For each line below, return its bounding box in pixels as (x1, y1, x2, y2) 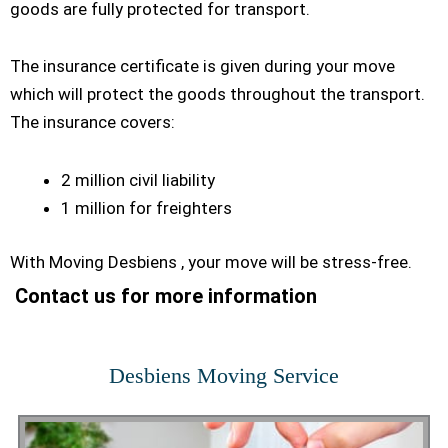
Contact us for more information (10, 283, 317, 308)
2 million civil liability (61, 170, 215, 191)
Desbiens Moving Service (109, 362, 339, 388)
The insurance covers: (10, 112, 175, 133)
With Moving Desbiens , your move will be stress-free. (10, 251, 412, 272)
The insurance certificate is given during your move (10, 56, 395, 77)
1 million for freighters (61, 198, 232, 219)
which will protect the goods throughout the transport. (10, 84, 425, 105)
